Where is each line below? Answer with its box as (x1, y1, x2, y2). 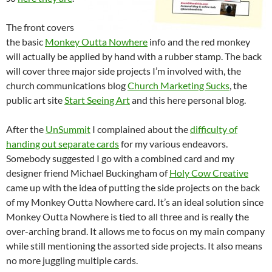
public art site (6, 94, 64, 106)
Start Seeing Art (64, 94, 130, 106)
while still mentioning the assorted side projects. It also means (6, 240, 262, 251)
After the (6, 123, 46, 135)
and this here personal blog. (130, 94, 246, 106)
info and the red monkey (148, 36, 250, 47)
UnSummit (46, 123, 90, 135)
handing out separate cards (6, 138, 119, 149)
